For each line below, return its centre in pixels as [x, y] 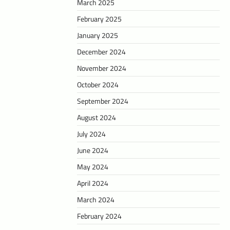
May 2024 [93, 167]
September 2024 [103, 101]
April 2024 [93, 183]
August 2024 [97, 118]
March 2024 [96, 200]
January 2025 [98, 35]
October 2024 [98, 85]
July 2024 [91, 134]
